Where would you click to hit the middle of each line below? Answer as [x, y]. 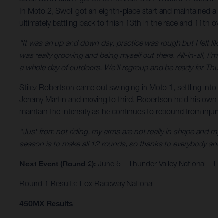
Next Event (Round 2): [58, 164]
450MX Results [46, 204]
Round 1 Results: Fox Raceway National [87, 184]
